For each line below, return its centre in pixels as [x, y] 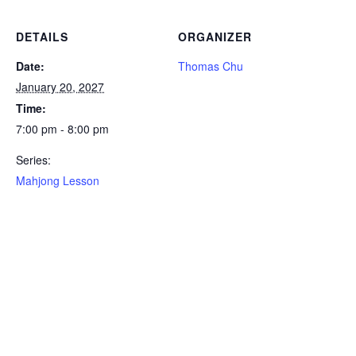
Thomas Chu [211, 66]
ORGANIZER [215, 37]
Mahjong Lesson [58, 180]
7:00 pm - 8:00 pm [62, 129]
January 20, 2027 [60, 87]
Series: [33, 160]
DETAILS [42, 37]
